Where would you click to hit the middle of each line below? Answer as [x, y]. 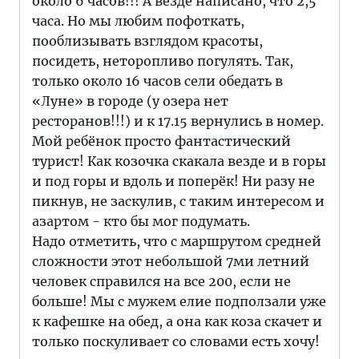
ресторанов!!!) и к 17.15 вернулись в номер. [178, 121]
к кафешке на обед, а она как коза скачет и [177, 321]
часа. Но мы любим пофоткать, [138, 21]
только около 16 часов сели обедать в [157, 81]
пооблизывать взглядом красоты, [147, 41]
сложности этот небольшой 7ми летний [171, 261]
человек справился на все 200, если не [161, 281]
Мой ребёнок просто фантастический [161, 141]
